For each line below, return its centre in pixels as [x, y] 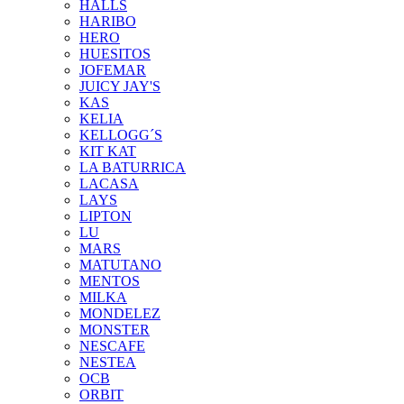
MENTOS [110, 281]
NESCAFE [112, 346]
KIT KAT [108, 151]
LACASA [109, 184]
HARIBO [108, 21]
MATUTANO [120, 265]
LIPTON [106, 216]
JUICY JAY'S [120, 86]
